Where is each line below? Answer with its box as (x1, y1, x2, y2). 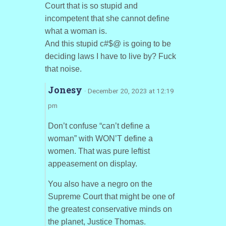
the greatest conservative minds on (47, 205, 172, 213)
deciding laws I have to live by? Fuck (44, 52, 176, 61)
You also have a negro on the (47, 180, 152, 188)
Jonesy (47, 84, 84, 96)
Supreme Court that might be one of (47, 192, 175, 201)
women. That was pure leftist (47, 147, 150, 155)
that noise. (44, 65, 82, 73)
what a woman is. (44, 27, 107, 35)
